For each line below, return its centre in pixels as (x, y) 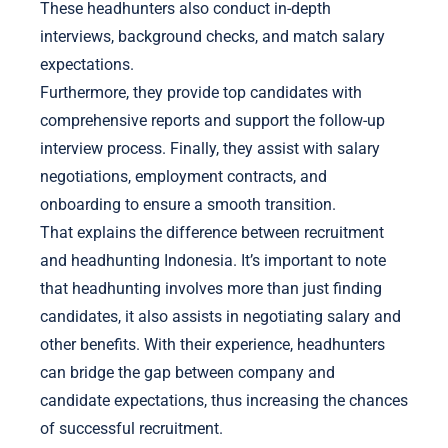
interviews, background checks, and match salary (212, 37)
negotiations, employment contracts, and (183, 177)
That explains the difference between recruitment (212, 233)
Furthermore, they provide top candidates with (201, 93)
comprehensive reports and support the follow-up (212, 121)
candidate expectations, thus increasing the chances (224, 401)
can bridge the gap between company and (187, 373)
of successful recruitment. (131, 429)
